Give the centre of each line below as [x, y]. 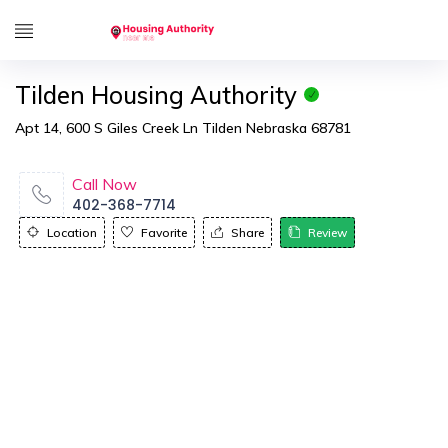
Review [327, 232]
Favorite [164, 232]
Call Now [104, 184]
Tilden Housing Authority [156, 95]
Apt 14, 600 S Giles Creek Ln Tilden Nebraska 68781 [183, 128]
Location [72, 232]
